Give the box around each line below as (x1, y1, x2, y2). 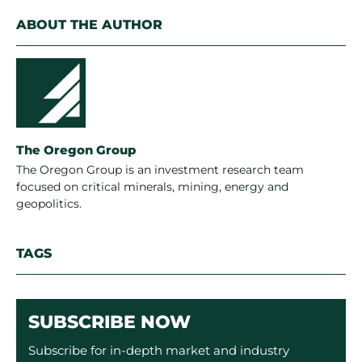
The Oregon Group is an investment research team (16, 162, 304, 177)
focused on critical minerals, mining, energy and (16, 179, 288, 194)
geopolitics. (16, 196, 82, 211)
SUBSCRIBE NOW (28, 310, 191, 333)
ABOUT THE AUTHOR (16, 16, 162, 32)
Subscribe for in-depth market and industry (28, 342, 289, 358)
